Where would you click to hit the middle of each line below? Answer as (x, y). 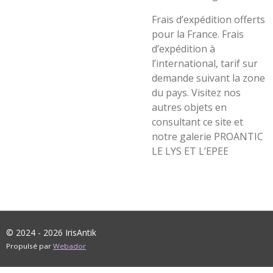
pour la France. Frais (198, 34)
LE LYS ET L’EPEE (190, 151)
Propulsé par (30, 246)
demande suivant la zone (208, 78)
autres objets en (189, 107)
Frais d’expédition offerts (208, 19)
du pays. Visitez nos (196, 93)
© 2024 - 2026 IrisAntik (51, 232)
